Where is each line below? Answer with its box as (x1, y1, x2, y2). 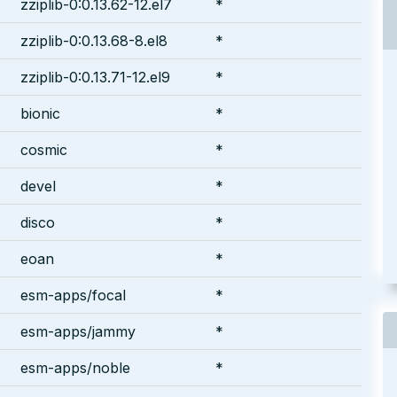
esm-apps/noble (20, 358, 130, 377)
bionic (20, 104, 60, 122)
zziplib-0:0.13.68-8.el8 (20, 31, 167, 50)
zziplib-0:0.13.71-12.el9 (20, 67, 170, 86)
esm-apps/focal (20, 285, 126, 304)
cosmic (20, 140, 67, 159)
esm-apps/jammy (20, 322, 136, 340)
